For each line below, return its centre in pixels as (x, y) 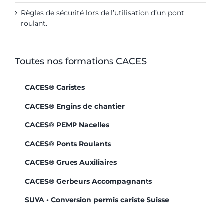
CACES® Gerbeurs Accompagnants (88, 181)
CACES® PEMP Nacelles (67, 125)
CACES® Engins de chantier (75, 106)
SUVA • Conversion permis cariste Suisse (97, 200)
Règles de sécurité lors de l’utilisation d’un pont (102, 13)
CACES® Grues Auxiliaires (71, 162)
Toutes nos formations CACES (81, 61)
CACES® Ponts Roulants (68, 143)
